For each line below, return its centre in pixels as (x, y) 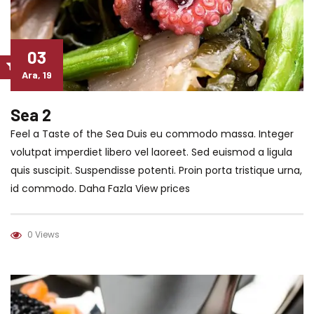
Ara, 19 (37, 74)
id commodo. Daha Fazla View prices (100, 188)
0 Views (43, 234)
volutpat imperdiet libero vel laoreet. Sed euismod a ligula (151, 152)
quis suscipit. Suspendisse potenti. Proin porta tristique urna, (156, 170)
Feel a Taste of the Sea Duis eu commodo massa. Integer (152, 134)
